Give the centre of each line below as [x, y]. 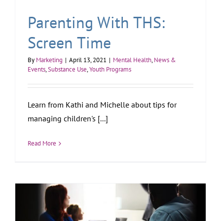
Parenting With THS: [96, 22]
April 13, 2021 [88, 60]
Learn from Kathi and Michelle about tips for [102, 105]
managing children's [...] [68, 119]
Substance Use [67, 70]
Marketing [49, 60]
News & [165, 60]
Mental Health [132, 60]
